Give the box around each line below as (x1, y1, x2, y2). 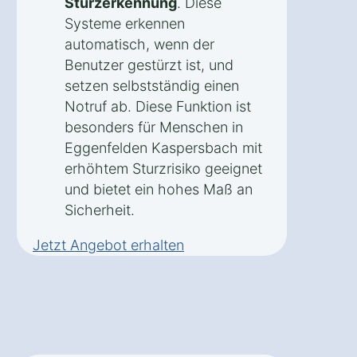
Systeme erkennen (65, 14, 185, 32)
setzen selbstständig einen (65, 76, 239, 94)
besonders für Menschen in (65, 118, 243, 135)
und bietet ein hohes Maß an (65, 180, 253, 198)
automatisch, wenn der (65, 35, 214, 53)
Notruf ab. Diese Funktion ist (65, 97, 251, 115)
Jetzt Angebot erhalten (33, 236, 184, 253)
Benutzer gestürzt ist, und (65, 56, 233, 73)
